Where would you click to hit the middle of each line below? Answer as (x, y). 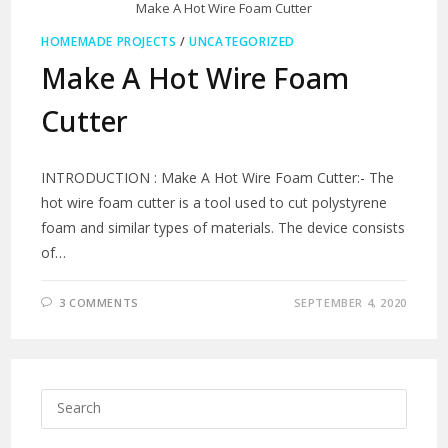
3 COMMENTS (98, 302)
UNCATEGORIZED (242, 41)
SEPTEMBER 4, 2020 (350, 302)
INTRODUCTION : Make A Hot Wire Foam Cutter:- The (218, 177)
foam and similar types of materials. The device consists (223, 227)
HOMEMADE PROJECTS (109, 41)
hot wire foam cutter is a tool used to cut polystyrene (214, 202)
